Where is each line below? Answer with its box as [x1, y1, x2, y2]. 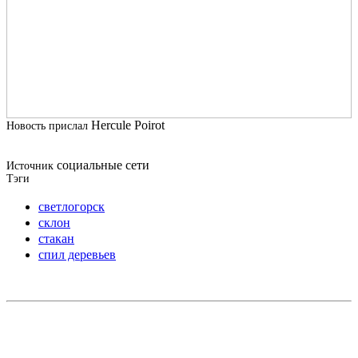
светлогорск [38, 199, 105, 213]
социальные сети [54, 157, 149, 172]
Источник [6, 159, 54, 172]
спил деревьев [38, 247, 116, 261]
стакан [38, 231, 74, 245]
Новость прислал [6, 119, 88, 132]
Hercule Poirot [88, 117, 165, 132]
